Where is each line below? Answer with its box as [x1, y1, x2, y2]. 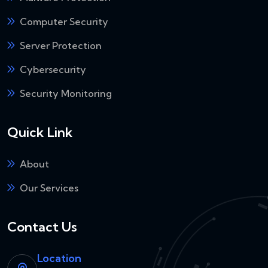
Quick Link [7, 124, 73, 141]
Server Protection [20, 39, 102, 51]
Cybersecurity [20, 63, 86, 75]
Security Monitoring [20, 87, 112, 99]
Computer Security [20, 15, 108, 28]
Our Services [20, 182, 78, 194]
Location [37, 251, 81, 266]
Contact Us [7, 218, 77, 236]
